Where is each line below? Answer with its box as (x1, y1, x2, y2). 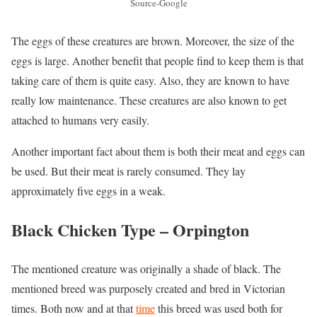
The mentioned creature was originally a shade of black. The (11, 261, 281, 277)
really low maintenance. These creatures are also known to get (11, 93, 287, 108)
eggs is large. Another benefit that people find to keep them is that (11, 53, 304, 69)
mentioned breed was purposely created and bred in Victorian (11, 281, 285, 296)
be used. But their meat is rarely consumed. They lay (11, 163, 246, 179)
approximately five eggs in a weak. (11, 183, 166, 199)
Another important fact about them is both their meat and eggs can (11, 144, 305, 159)
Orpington (173, 217, 249, 243)
